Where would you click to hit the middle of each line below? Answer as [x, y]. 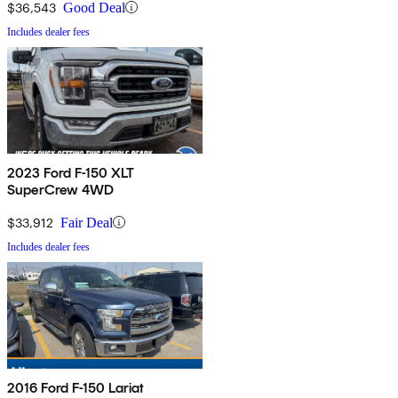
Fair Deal [87, 222]
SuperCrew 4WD [61, 189]
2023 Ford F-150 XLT [72, 172]
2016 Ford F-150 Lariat [76, 387]
